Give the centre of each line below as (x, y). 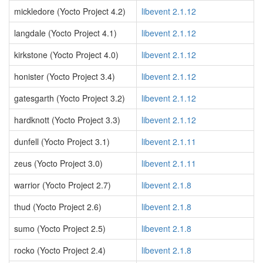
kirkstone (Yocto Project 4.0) (66, 55)
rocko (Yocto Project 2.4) (60, 250)
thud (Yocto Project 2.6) (58, 207)
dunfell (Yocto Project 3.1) (62, 141)
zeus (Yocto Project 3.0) (58, 163)
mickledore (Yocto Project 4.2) (70, 11)
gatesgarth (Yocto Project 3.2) (70, 98)
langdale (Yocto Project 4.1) (65, 33)
